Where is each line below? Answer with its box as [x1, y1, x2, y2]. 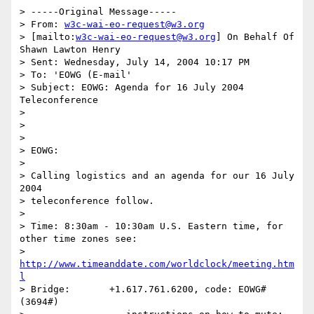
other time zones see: [20, 233, 137, 245]
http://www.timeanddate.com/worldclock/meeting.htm [20, 259, 294, 270]
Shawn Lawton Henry [20, 44, 121, 55]
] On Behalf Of [216, 32, 294, 43]
